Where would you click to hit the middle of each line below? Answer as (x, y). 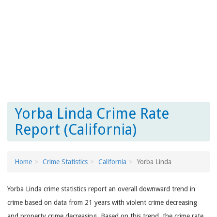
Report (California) (76, 130)
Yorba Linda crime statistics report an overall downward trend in (101, 189)
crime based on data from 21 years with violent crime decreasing (102, 202)
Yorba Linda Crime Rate (92, 114)
